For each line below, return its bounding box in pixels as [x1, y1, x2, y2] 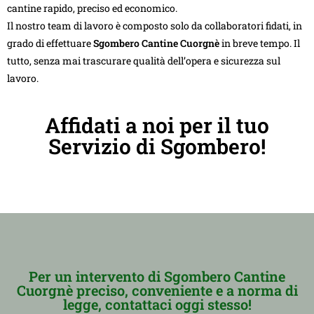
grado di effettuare [7, 36, 93, 50]
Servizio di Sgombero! [48, 132, 266, 160]
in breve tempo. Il [219, 36, 300, 50]
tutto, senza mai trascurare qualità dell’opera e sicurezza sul [7, 53, 280, 67]
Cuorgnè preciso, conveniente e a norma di [16, 280, 298, 299]
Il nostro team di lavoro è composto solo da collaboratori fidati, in [7, 18, 302, 32]
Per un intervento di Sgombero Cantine [29, 266, 285, 285]
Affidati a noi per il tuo [45, 111, 269, 139]
